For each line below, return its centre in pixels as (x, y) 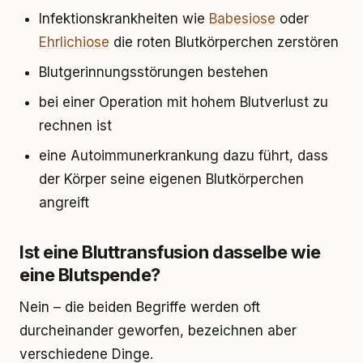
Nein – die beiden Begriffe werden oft (140, 307)
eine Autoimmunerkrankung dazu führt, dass (184, 156)
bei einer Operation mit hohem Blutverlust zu (184, 102)
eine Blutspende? (90, 275)
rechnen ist (75, 126)
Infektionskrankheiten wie (124, 19)
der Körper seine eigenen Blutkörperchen (171, 179)
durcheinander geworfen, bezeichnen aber (158, 331)
